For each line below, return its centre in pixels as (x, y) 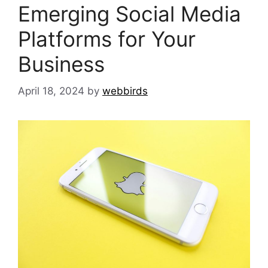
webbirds (125, 91)
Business (61, 64)
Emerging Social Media (130, 14)
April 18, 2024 (51, 91)
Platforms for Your (107, 39)
